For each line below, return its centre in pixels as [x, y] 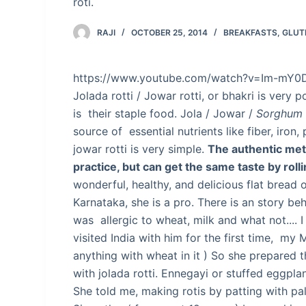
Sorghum [280, 114]
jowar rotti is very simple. [141, 149]
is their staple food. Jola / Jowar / [165, 114]
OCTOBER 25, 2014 [170, 33]
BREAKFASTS [251, 33]
